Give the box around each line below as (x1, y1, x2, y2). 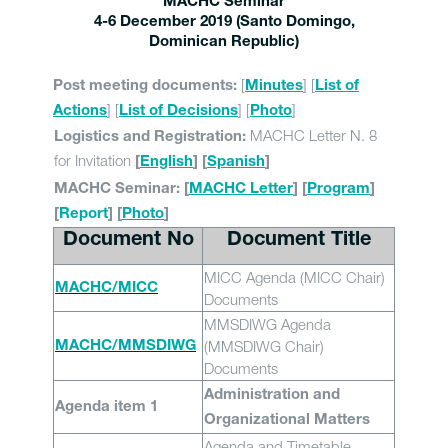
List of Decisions (119, 104, 238, 119)
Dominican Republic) (149, 35, 299, 50)
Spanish (207, 155, 265, 170)
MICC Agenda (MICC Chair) (204, 268, 385, 286)
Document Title (226, 231, 371, 251)
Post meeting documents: (53, 79, 237, 94)
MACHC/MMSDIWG (55, 339, 196, 354)
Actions (53, 104, 107, 119)
